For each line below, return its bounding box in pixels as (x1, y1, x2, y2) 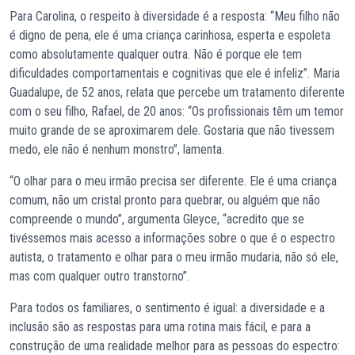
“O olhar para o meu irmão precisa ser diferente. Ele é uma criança (10, 174, 337, 189)
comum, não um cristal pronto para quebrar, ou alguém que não (10, 193, 320, 208)
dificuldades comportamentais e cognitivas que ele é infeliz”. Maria (10, 66, 340, 82)
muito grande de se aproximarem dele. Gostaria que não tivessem (10, 123, 334, 139)
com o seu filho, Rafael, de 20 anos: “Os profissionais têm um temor (10, 104, 344, 120)
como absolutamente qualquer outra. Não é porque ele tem (10, 47, 302, 63)
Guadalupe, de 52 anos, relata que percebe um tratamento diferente (10, 85, 345, 101)
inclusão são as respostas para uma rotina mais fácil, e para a (10, 319, 311, 335)
